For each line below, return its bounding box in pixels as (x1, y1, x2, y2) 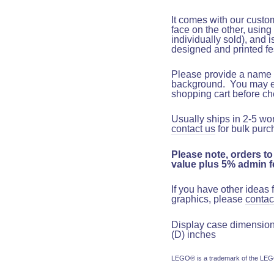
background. (171, 79, 225, 89)
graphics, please (171, 194, 243, 204)
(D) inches (171, 229, 216, 240)
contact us (171, 124, 215, 134)
